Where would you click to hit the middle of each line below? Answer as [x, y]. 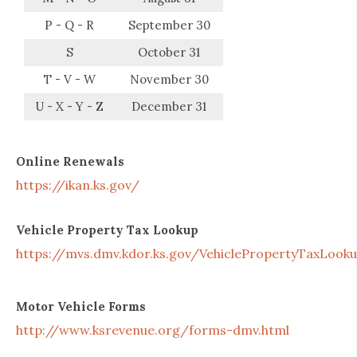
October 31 [169, 53]
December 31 [169, 107]
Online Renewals [70, 162]
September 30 [169, 25]
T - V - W [69, 80]
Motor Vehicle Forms [81, 307]
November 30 [169, 80]
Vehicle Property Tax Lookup [107, 230]
